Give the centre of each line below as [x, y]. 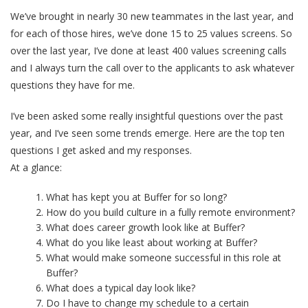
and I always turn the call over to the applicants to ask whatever [152, 68]
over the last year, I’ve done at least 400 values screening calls [148, 51]
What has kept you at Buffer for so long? [137, 197]
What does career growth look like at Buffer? [146, 228]
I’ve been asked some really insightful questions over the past [147, 116]
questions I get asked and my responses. [101, 151]
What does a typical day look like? [121, 288]
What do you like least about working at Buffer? [152, 243]
